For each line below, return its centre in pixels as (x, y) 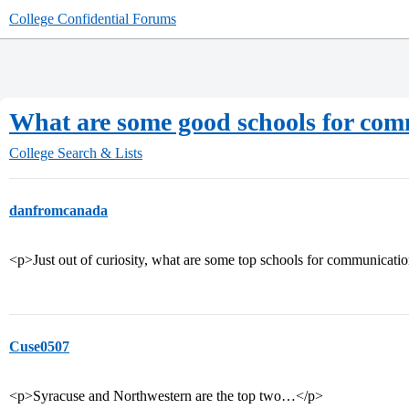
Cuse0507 (39, 346)
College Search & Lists (76, 153)
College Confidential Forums (93, 19)
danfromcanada (58, 210)
